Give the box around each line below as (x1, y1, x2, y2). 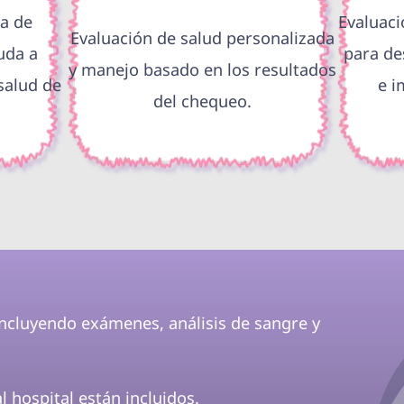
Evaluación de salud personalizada (69, 26, 335, 49)
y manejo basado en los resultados (68, 58, 336, 80)
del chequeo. (152, 89, 252, 112)
